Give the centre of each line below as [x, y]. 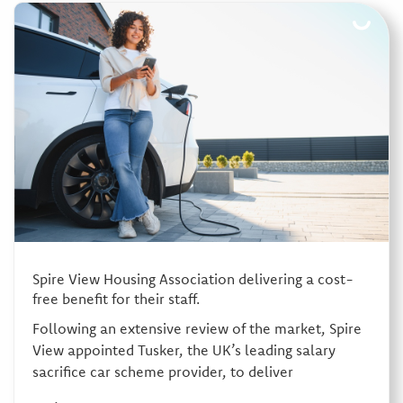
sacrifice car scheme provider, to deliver [162, 371]
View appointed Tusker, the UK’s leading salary [184, 349]
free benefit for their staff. [116, 298]
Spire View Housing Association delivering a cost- [193, 278]
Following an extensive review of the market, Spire [197, 328]
